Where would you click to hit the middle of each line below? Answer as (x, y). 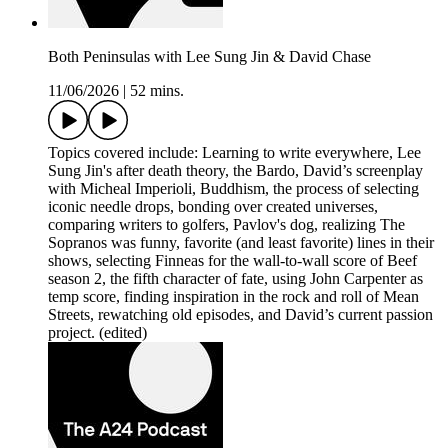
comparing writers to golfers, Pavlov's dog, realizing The (226, 224)
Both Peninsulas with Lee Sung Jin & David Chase (209, 56)
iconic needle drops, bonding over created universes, (213, 206)
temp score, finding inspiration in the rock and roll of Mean (233, 296)
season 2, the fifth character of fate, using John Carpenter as (235, 278)
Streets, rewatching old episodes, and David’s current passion (240, 314)
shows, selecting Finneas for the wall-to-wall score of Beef (232, 260)
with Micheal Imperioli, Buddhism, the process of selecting (233, 188)
